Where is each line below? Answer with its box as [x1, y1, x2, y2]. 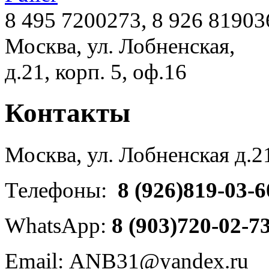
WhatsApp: [5, 213, 106, 238]
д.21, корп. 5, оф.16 [5, 59, 187, 84]
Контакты [5, 98, 130, 128]
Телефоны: [5, 177, 112, 202]
